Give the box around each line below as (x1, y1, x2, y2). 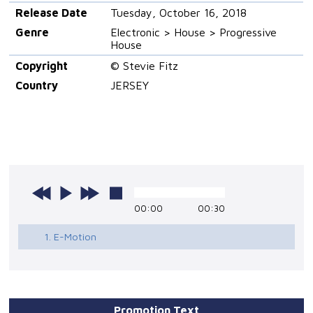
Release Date (15, 6, 87, 20)
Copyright (15, 59, 68, 73)
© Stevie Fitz (110, 59, 178, 73)
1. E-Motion (44, 231, 97, 243)
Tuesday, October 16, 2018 (110, 6, 247, 20)
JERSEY (110, 79, 149, 92)
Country (15, 79, 58, 92)
